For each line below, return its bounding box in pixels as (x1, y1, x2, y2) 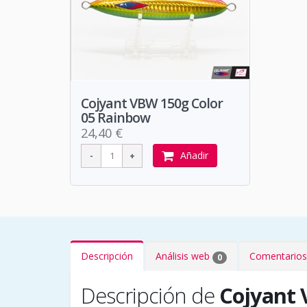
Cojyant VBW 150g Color (81, 94, 223, 113)
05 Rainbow (81, 108, 150, 127)
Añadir (180, 149, 208, 162)
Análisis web (156, 249, 212, 263)
